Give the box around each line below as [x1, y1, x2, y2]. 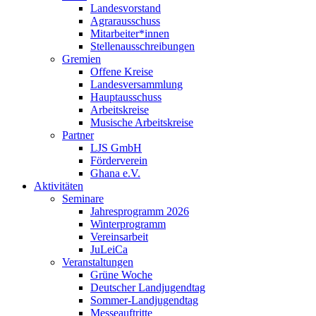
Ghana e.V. [90, 166, 140, 179]
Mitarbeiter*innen [90, 27, 169, 39]
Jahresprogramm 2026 [90, 205, 189, 217]
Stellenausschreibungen [90, 39, 195, 52]
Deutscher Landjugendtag [90, 281, 205, 293]
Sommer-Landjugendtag [90, 293, 198, 306]
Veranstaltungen [62, 255, 133, 268]
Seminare [62, 192, 104, 205]
